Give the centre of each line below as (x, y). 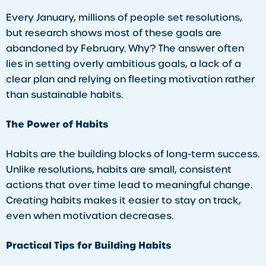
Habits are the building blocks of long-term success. (133, 154)
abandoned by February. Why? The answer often (125, 49)
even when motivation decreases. (90, 216)
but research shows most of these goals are (114, 33)
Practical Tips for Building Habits (89, 246)
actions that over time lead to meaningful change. (129, 185)
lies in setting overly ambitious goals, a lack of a (123, 64)
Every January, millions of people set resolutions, (124, 18)
